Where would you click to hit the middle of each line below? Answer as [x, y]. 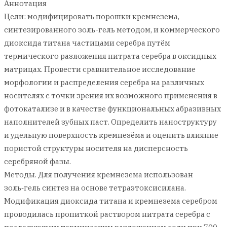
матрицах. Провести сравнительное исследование [100, 69]
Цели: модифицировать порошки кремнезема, [92, 16]
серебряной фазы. [37, 161]
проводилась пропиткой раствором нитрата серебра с [107, 214]
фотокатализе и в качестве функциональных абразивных [112, 109]
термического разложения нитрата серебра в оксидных [110, 56]
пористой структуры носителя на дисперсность [96, 148]
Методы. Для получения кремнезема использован [99, 175]
